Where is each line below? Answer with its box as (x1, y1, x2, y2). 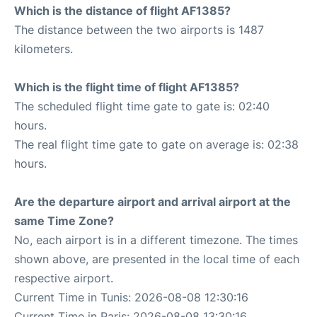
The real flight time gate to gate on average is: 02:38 (14, 137, 299, 151)
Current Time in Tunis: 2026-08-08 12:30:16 (14, 289, 248, 304)
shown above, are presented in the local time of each (14, 251, 299, 266)
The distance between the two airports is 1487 (14, 22, 264, 37)
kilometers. (14, 41, 73, 56)
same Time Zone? (14, 213, 114, 228)
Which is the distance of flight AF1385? (14, 3, 231, 18)
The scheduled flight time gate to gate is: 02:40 (14, 98, 270, 113)
